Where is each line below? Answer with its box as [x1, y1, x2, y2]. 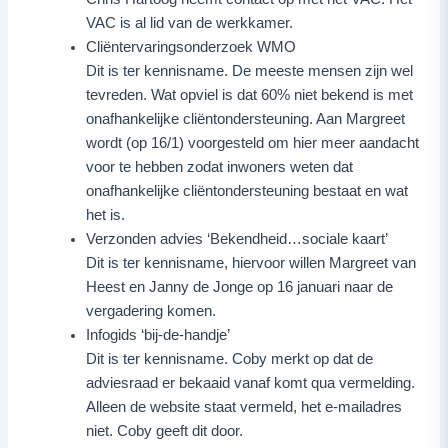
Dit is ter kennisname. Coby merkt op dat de [86, 350, 374, 367]
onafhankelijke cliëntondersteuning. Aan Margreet [86, 110, 406, 127]
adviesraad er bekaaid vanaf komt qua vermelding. [86, 374, 416, 391]
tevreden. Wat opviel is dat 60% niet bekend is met [86, 86, 414, 103]
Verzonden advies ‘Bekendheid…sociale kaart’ [86, 230, 389, 247]
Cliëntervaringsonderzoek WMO [86, 38, 297, 55]
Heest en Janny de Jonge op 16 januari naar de [86, 278, 394, 295]
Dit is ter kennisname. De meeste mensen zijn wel [86, 62, 414, 79]
